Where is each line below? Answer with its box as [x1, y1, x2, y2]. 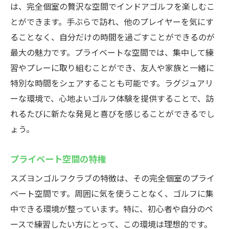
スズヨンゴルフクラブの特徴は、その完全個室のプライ [10, 172, 215, 184]
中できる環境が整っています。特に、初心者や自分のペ [10, 202, 213, 215]
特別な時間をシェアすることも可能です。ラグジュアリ [10, 77, 213, 89]
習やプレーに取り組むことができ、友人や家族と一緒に [10, 61, 214, 74]
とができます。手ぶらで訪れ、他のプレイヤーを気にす [10, 15, 214, 28]
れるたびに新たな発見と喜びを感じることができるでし [10, 107, 215, 120]
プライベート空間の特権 [10, 152, 106, 165]
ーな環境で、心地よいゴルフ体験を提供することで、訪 [10, 92, 214, 104]
